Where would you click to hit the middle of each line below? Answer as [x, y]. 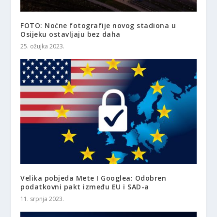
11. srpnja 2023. [42, 199]
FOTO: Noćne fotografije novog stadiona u [98, 25]
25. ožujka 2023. [43, 46]
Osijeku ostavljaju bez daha [70, 34]
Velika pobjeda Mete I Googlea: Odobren [93, 178]
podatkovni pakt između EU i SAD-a [85, 187]
